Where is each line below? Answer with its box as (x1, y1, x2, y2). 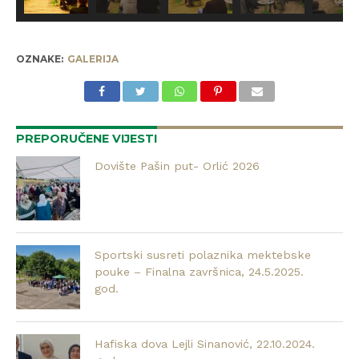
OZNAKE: (15, 53, 63, 66)
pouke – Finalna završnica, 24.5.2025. (95, 265, 305, 279)
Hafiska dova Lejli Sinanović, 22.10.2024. (95, 337, 316, 351)
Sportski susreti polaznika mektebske (95, 248, 312, 262)
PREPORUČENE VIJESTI (15, 131, 157, 147)
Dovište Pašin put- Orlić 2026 (95, 159, 260, 173)
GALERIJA (67, 53, 119, 66)
